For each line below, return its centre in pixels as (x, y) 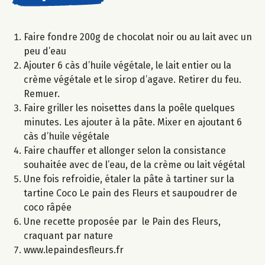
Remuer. (43, 94)
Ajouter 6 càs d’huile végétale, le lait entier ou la (127, 66)
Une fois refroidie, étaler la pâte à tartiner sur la (129, 179)
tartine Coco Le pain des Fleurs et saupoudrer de (130, 193)
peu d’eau (45, 51)
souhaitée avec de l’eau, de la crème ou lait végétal (134, 165)
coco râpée (48, 208)
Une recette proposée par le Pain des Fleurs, (122, 222)
